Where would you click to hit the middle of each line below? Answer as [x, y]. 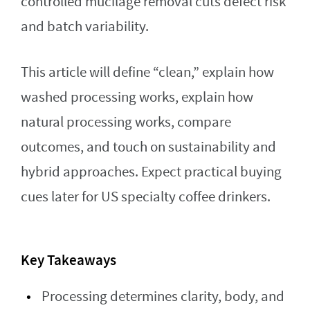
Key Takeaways [69, 260]
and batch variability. [85, 26]
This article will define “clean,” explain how [147, 72]
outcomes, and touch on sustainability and [148, 147]
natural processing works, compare [126, 122]
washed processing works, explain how [137, 97]
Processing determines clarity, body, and [163, 296]
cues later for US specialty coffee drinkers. [146, 197]
